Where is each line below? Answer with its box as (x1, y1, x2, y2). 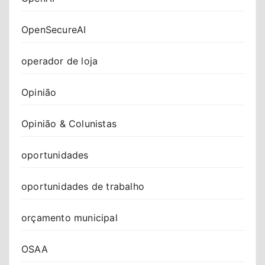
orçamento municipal (21, 211, 118, 224)
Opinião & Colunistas (21, 117, 117, 130)
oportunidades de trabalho (21, 180, 144, 192)
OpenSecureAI (21, 23, 86, 35)
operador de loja (21, 54, 98, 67)
